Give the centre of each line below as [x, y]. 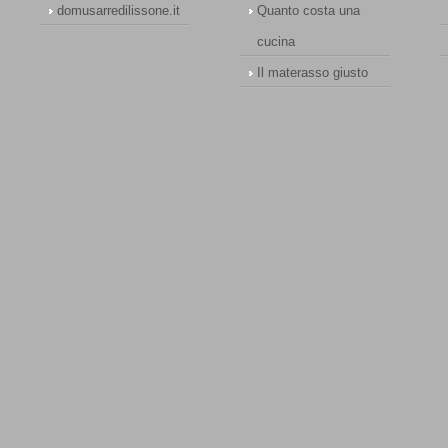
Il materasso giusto [313, 72]
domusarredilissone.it [119, 10]
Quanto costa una [309, 10]
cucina [276, 41]
